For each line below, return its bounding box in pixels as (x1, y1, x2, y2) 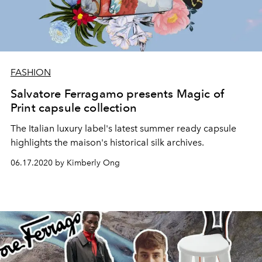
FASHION (11, 66, 51, 78)
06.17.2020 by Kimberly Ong (11, 157, 120, 168)
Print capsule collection (11, 100, 137, 115)
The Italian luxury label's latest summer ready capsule (11, 122, 236, 134)
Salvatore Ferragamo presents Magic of (11, 86, 224, 101)
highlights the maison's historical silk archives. (11, 136, 204, 148)
